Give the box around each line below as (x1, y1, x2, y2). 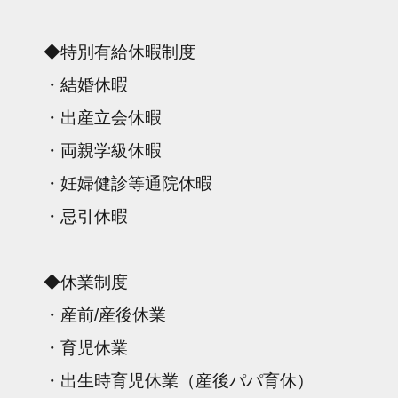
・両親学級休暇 (44, 140, 163, 160)
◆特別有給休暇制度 (44, 42, 196, 61)
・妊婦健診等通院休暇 (44, 173, 213, 193)
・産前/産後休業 (44, 305, 167, 324)
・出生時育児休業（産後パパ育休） (44, 370, 314, 390)
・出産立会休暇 (44, 107, 163, 127)
